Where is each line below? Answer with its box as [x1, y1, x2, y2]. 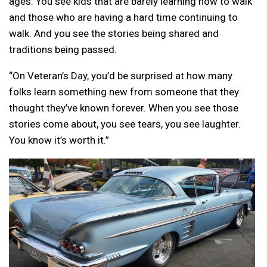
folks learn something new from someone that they [9, 85, 239, 98]
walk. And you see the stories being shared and [9, 27, 219, 39]
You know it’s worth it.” [9, 133, 109, 146]
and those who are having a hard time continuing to [9, 11, 238, 23]
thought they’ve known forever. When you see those [9, 101, 238, 114]
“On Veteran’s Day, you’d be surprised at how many [9, 69, 232, 82]
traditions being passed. [9, 43, 117, 55]
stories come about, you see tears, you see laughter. [9, 117, 241, 130]
